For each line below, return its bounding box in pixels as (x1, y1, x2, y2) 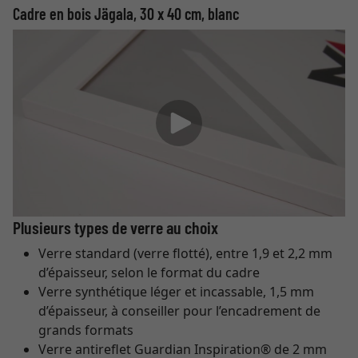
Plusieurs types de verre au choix (13, 217, 218, 237)
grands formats (38, 321, 133, 339)
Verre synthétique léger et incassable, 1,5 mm (38, 283, 314, 300)
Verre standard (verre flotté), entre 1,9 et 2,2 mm (38, 245, 332, 262)
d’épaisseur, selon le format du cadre (38, 264, 260, 281)
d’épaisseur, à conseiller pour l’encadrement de (38, 302, 320, 320)
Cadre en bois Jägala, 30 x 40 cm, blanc (13, 4, 239, 23)
